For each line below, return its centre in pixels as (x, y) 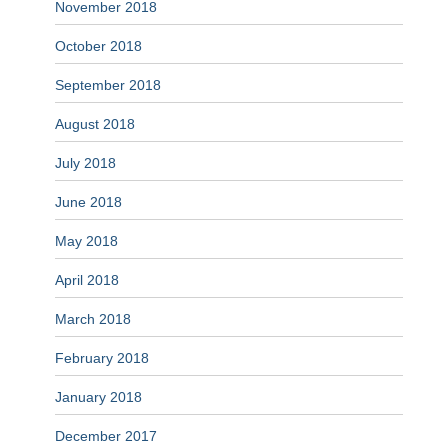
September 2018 (108, 85)
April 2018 (87, 280)
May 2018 (86, 241)
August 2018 (95, 124)
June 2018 (88, 202)
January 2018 (98, 397)
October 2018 (98, 46)
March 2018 (93, 319)
